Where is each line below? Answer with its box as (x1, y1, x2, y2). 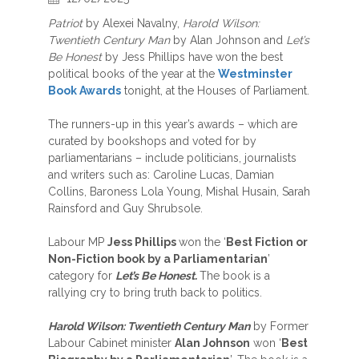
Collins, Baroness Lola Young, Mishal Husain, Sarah (48, 185, 310, 198)
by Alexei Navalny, (83, 17, 183, 30)
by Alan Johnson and (170, 34, 286, 46)
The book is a (200, 269, 270, 282)
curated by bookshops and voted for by (48, 135, 256, 147)
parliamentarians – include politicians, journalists (48, 151, 296, 164)
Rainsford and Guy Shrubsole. (48, 202, 203, 215)
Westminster (218, 67, 292, 80)
